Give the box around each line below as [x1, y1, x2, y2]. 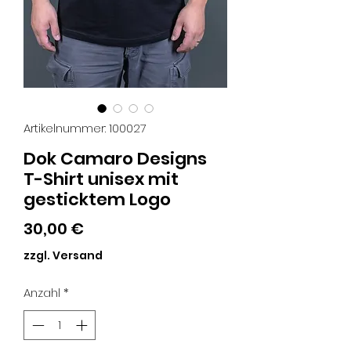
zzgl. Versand [24, 247, 103, 263]
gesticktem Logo [24, 186, 171, 212]
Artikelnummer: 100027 [24, 119, 147, 136]
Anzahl [24, 284, 60, 301]
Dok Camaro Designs [24, 146, 207, 171]
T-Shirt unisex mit [24, 166, 179, 191]
